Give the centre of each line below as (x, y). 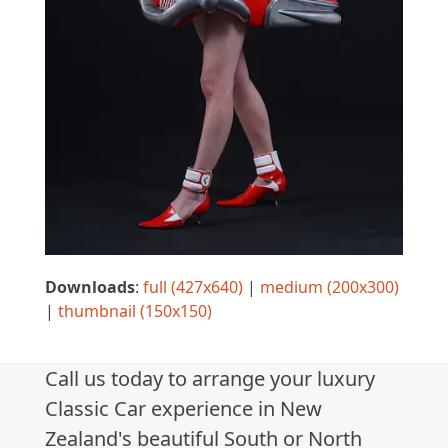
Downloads (89, 287)
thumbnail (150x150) (134, 311)
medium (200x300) (329, 287)
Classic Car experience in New (183, 409)
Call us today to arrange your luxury (209, 379)
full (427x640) (192, 287)
